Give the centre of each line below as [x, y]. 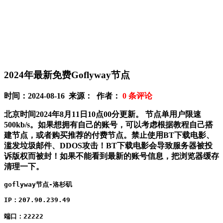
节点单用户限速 [173, 114]
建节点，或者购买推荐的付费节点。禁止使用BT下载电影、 [109, 135]
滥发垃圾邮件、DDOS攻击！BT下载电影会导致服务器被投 [108, 146]
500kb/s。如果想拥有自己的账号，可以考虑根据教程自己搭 [109, 125]
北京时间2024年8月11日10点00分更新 [70, 114]
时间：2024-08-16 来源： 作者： [62, 96]
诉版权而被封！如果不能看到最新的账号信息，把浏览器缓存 [111, 156]
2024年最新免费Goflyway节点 [67, 75]
